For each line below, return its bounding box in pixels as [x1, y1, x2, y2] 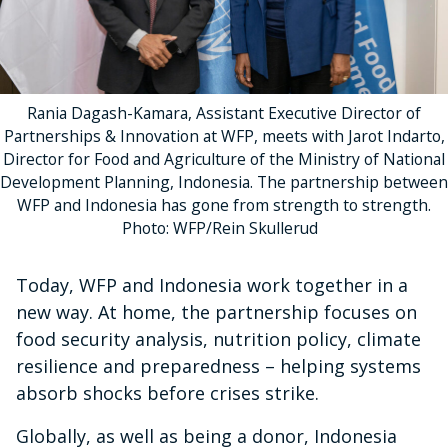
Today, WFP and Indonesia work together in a [16, 272, 408, 297]
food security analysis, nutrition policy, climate [16, 326, 421, 351]
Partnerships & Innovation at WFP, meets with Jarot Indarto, [3, 124, 445, 147]
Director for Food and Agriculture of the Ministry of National [3, 147, 445, 170]
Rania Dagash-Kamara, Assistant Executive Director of [27, 101, 421, 124]
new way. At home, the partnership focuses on [16, 299, 417, 324]
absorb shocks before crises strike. [16, 380, 319, 405]
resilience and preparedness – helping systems [16, 353, 421, 378]
